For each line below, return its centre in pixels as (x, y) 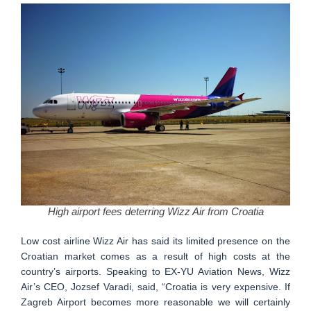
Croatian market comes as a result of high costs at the (155, 256)
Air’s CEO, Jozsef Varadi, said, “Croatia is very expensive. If (155, 287)
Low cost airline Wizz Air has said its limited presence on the (155, 241)
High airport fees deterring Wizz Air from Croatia (155, 211)
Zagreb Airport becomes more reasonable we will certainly (155, 302)
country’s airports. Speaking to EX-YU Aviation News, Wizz (155, 271)
